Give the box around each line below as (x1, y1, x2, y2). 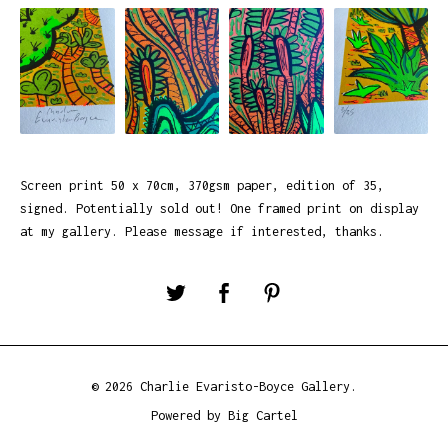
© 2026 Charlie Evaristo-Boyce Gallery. (91, 378, 357, 394)
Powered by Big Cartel (150, 407, 298, 423)
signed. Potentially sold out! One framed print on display (20, 201, 419, 216)
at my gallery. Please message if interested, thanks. (20, 224, 384, 239)
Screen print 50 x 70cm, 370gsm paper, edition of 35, (20, 178, 384, 193)
